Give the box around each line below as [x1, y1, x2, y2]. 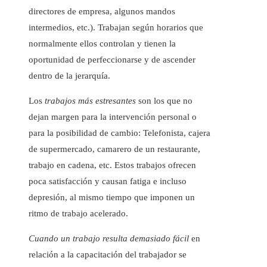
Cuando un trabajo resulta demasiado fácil [29, 234, 189, 244]
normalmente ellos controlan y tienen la [29, 39, 176, 49]
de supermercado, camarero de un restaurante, [29, 144, 200, 154]
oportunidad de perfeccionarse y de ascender [29, 55, 195, 65]
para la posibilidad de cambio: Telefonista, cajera [29, 128, 210, 138]
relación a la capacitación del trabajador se [29, 250, 187, 260]
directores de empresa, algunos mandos [29, 7, 175, 17]
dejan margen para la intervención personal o [29, 112, 197, 122]
